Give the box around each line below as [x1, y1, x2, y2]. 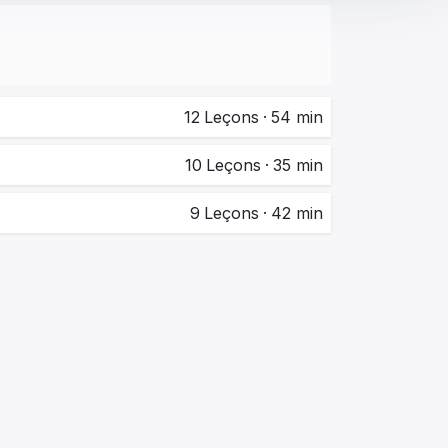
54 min [271, 107, 323, 128]
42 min [271, 203, 323, 224]
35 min [273, 155, 323, 176]
